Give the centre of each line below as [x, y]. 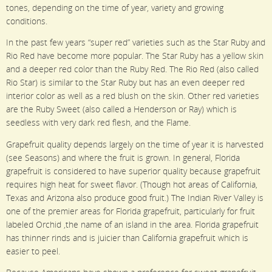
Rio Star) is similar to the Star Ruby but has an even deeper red [125, 83]
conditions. [27, 21]
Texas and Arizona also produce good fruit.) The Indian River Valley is [135, 198]
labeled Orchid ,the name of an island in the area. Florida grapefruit [132, 224]
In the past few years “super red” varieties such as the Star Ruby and [136, 43]
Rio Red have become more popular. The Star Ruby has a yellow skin [135, 56]
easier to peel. [33, 251]
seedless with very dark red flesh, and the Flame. [98, 123]
